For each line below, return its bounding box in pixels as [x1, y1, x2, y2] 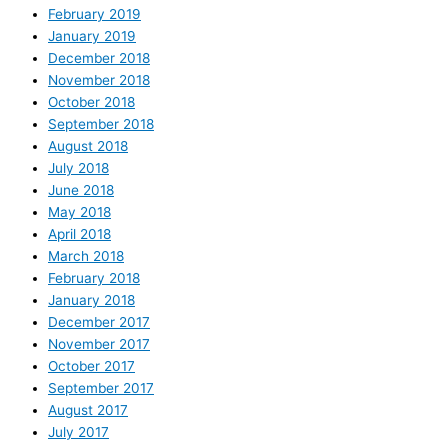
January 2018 [48, 292, 135, 309]
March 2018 [48, 248, 124, 265]
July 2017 [48, 424, 109, 441]
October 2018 [48, 94, 135, 111]
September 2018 [48, 116, 154, 133]
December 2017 [48, 314, 150, 331]
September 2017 [48, 380, 154, 397]
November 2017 [48, 336, 150, 353]
